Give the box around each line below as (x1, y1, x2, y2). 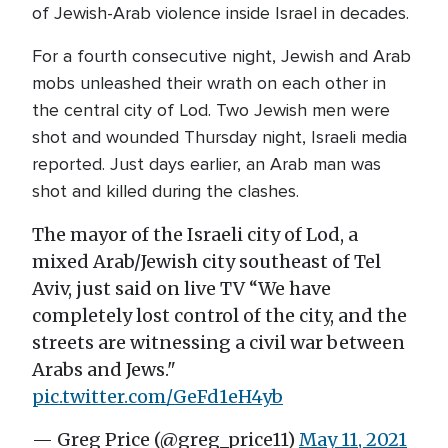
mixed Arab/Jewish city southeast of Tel (32, 250, 381, 273)
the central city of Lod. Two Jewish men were (32, 99, 390, 121)
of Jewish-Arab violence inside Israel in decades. (32, 2, 409, 24)
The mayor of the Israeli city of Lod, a (32, 223, 358, 246)
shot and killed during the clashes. (32, 180, 299, 202)
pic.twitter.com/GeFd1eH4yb (32, 385, 283, 408)
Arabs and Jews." (32, 358, 176, 381)
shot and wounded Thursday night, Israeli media (32, 126, 407, 148)
